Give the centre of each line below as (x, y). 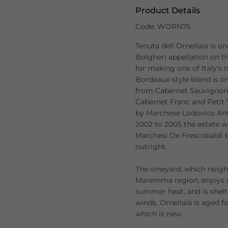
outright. (151, 147)
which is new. (159, 214)
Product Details (168, 10)
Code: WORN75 (163, 26)
